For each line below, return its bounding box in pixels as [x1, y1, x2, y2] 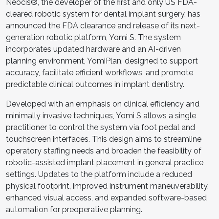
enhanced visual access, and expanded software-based [6, 193, 207, 202]
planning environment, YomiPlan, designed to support [6, 56, 198, 66]
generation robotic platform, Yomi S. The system [6, 33, 181, 42]
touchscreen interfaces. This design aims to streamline [6, 134, 201, 144]
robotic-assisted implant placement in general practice [6, 158, 203, 167]
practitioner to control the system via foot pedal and [6, 123, 195, 132]
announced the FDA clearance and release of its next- [6, 21, 200, 30]
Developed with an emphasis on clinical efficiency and [6, 99, 199, 109]
